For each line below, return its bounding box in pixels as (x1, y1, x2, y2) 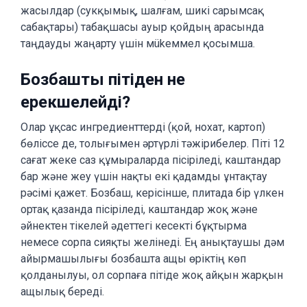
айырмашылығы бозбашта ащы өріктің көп (21, 252, 246, 265)
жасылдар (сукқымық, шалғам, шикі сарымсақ (21, 4, 264, 17)
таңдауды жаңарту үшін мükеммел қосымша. (21, 37, 255, 50)
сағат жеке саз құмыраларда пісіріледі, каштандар (21, 153, 281, 167)
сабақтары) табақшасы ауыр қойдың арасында (21, 21, 264, 34)
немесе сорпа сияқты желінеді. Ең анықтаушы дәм (21, 236, 284, 249)
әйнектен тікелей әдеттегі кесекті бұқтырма (21, 219, 247, 232)
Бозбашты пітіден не (21, 70, 185, 89)
